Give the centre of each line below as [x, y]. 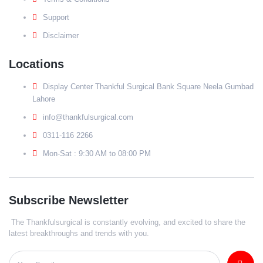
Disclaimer [61, 36]
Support [56, 18]
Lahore [44, 99]
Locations [36, 64]
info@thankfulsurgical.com [88, 117]
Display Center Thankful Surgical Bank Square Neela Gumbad [148, 87]
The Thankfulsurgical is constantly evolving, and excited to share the [127, 222]
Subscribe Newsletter [69, 200]
